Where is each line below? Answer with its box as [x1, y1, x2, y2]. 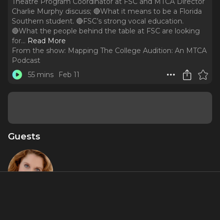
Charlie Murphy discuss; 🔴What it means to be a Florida [12, 7, 202, 16]
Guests [8, 131, 40, 142]
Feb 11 [58, 70, 80, 79]
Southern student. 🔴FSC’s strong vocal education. [12, 17, 184, 26]
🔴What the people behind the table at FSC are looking [12, 27, 200, 35]
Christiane [12, 199, 49, 208]
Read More [27, 36, 66, 45]
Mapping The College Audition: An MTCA [68, 46, 207, 55]
